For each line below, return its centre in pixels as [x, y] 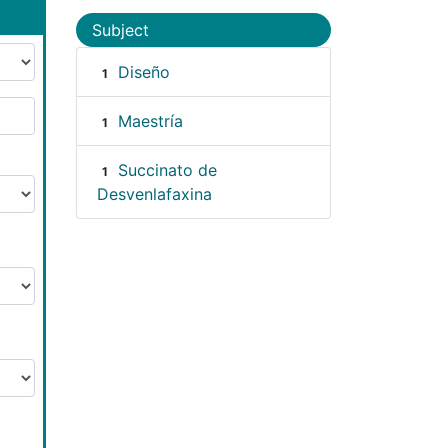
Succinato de [167, 169]
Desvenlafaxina [154, 193]
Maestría [150, 120]
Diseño [143, 71]
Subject [120, 29]
